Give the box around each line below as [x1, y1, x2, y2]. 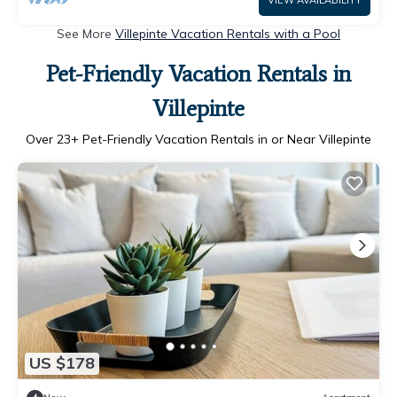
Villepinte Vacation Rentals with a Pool [115, 26, 340, 43]
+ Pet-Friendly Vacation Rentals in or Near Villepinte [71, 131, 371, 148]
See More [57, 26, 115, 43]
